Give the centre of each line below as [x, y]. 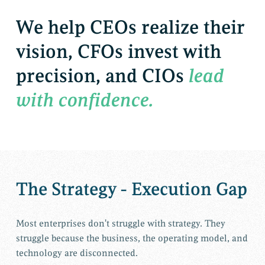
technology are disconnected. [77, 253]
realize [170, 28]
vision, [44, 52]
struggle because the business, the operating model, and [132, 238]
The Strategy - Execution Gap [131, 189]
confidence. [106, 100]
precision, [58, 76]
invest [153, 52]
